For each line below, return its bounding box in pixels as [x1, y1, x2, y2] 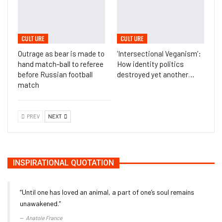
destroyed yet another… [117, 70, 194, 79]
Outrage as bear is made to [18, 49, 105, 58]
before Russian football [18, 70, 93, 79]
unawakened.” [20, 199, 61, 208]
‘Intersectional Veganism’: [117, 49, 201, 58]
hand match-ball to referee [18, 59, 104, 69]
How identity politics [117, 59, 184, 69]
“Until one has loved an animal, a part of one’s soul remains [20, 188, 194, 197]
